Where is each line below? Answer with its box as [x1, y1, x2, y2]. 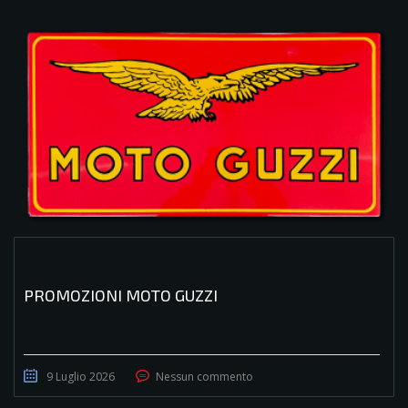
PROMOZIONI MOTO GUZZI [24, 285, 218, 306]
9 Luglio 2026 [46, 369, 115, 385]
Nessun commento [156, 369, 253, 385]
